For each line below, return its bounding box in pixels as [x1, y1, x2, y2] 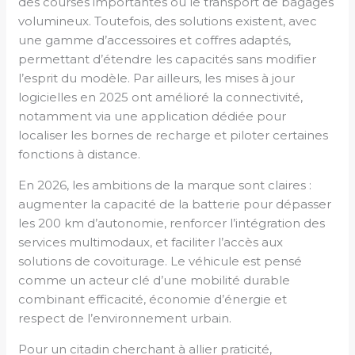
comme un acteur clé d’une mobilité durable [18, 272, 291, 288]
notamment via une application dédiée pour [18, 108, 287, 124]
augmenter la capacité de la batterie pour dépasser [18, 196, 332, 212]
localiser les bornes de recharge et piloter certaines [18, 127, 329, 143]
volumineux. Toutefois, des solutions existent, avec [18, 13, 318, 29]
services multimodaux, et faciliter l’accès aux [18, 234, 284, 250]
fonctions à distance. [18, 146, 141, 162]
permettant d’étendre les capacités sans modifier [18, 51, 317, 67]
